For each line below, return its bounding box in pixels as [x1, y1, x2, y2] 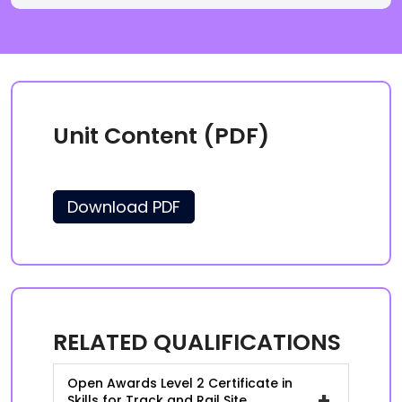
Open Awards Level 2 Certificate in [67, 374, 293, 392]
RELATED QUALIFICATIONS [53, 327, 341, 358]
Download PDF [67, 196, 180, 218]
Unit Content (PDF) [53, 120, 269, 152]
